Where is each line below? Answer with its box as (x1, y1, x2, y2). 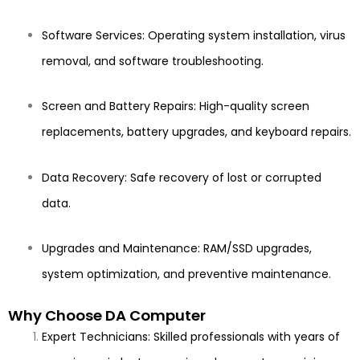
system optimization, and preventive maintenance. (42, 266, 331, 283)
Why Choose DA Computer (8, 305, 206, 325)
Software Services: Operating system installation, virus (42, 27, 346, 43)
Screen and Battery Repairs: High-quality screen (42, 98, 309, 115)
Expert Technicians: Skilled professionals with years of (42, 328, 340, 345)
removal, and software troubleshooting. (42, 52, 264, 69)
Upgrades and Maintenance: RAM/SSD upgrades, (42, 240, 312, 257)
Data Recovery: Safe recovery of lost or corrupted (42, 169, 321, 186)
